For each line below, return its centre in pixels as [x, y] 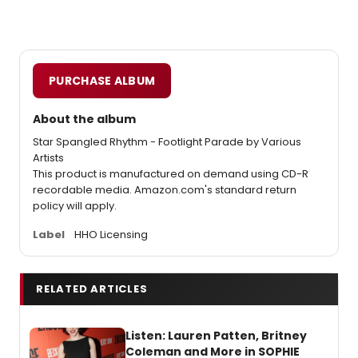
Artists [48, 158]
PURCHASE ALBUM [102, 81]
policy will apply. [75, 206]
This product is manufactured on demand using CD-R [171, 174]
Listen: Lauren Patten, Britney [216, 336]
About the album [84, 119]
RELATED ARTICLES [92, 289]
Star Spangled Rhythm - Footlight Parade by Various [167, 142]
